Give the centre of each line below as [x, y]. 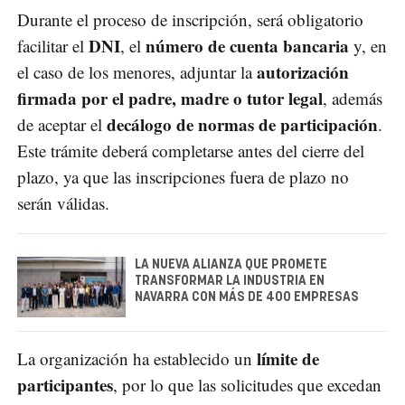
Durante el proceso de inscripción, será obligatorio [190, 19]
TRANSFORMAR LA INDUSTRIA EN [230, 281]
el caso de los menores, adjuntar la [137, 71]
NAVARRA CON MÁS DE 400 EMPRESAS [247, 297]
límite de [288, 359]
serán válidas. [63, 202]
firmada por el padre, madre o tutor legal [170, 98]
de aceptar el [62, 124]
